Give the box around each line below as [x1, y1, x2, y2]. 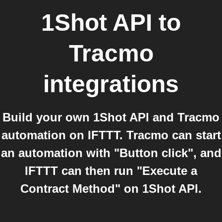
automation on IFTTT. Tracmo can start [1, 128, 221, 142]
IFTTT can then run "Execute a [25, 164, 197, 177]
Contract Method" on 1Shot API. [20, 182, 202, 195]
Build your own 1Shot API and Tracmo [2, 111, 220, 124]
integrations [43, 71, 179, 97]
